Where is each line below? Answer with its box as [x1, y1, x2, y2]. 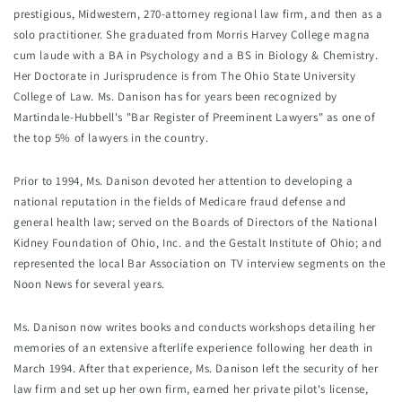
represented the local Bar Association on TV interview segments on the [13, 256, 386, 272]
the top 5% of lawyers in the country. [13, 130, 209, 146]
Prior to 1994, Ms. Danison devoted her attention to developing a [13, 173, 354, 189]
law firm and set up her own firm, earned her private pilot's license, [13, 381, 369, 398]
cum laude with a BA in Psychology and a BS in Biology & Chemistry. [13, 48, 379, 64]
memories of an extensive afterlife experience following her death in [13, 340, 373, 356]
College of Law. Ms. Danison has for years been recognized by [13, 89, 338, 105]
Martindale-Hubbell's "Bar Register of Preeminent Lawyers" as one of [13, 109, 376, 126]
